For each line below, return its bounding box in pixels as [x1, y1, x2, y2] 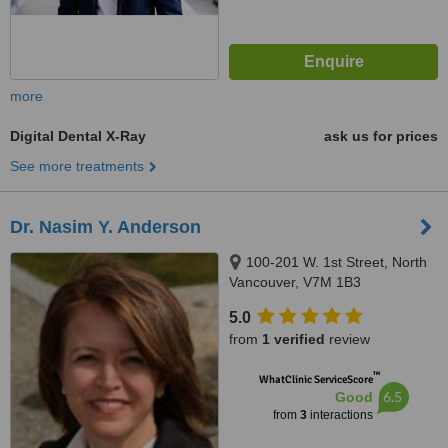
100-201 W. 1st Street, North [246, 254, 427, 270]
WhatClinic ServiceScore [258, 373, 373, 386]
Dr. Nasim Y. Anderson [10, 217, 201, 237]
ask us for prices [324, 128, 438, 144]
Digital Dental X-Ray [10, 128, 146, 144]
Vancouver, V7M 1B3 [229, 274, 361, 290]
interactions [306, 408, 373, 422]
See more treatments [10, 158, 144, 174]
